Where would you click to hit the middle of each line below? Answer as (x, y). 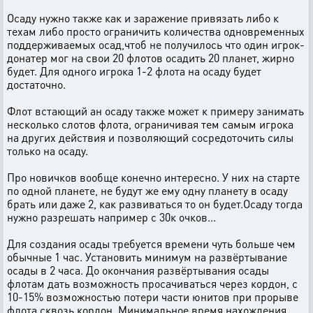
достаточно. (36, 84)
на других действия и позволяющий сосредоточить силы (150, 137)
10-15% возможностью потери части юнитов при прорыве (153, 297)
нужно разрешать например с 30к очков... (111, 217)
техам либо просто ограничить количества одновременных (156, 31)
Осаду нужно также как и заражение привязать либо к (143, 18)
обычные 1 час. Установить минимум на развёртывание (147, 257)
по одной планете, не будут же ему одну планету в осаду (147, 190)
